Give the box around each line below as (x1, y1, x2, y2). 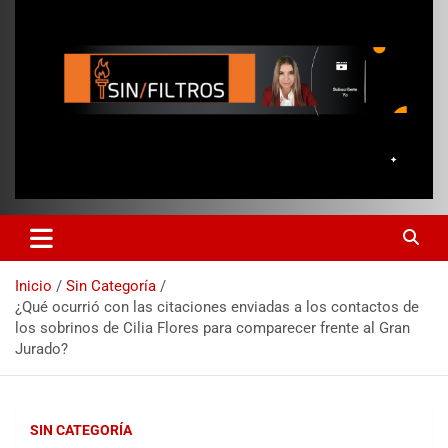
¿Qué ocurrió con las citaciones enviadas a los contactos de (15, 297, 419, 316)
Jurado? (15, 339, 68, 358)
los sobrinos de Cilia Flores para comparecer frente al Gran (15, 318, 410, 337)
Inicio (15, 276, 52, 295)
